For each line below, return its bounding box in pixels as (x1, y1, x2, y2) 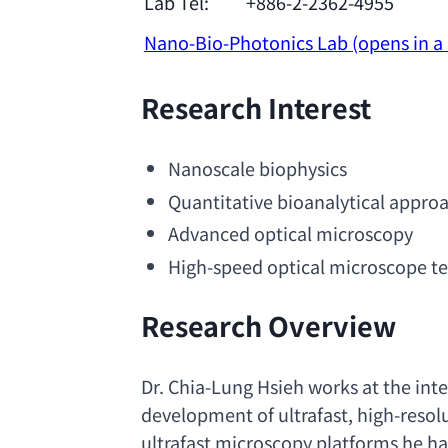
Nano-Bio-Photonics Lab (143, 29, 352, 56)
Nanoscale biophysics (167, 155, 347, 182)
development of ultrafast (140, 401, 348, 428)
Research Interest (140, 87, 371, 127)
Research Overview (140, 305, 396, 345)
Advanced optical (167, 220, 312, 247)
